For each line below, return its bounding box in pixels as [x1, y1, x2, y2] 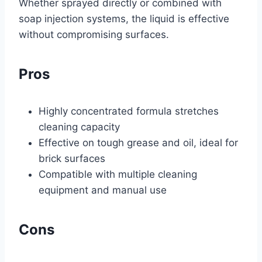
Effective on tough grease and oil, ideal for [39, 137, 238, 149]
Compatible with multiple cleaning [39, 168, 197, 181]
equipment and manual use [39, 184, 167, 196]
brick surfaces [39, 153, 105, 165]
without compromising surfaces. [19, 29, 169, 41]
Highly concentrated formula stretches [39, 105, 219, 118]
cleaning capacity [39, 121, 120, 133]
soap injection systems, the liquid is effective [19, 13, 229, 25]
